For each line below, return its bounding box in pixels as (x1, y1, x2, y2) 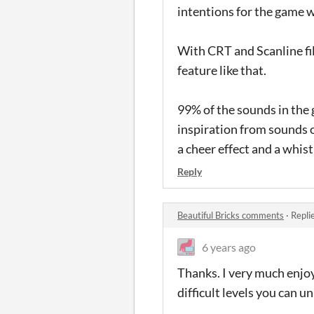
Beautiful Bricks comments (177, 209, 284, 221)
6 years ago (202, 240, 256, 254)
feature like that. (177, 62, 266, 78)
